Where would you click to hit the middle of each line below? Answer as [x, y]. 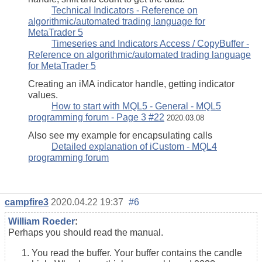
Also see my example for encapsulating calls [120, 135]
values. [43, 95]
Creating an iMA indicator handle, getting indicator [131, 84]
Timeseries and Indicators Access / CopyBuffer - [150, 43]
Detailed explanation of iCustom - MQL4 [134, 146]
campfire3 [27, 202]
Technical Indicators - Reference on [125, 10]
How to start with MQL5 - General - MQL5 [136, 106]
